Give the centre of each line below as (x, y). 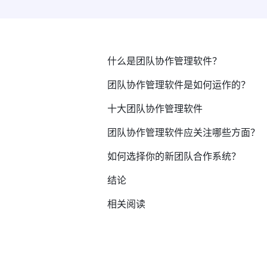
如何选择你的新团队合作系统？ (174, 156)
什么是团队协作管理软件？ (164, 60)
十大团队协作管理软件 (155, 108)
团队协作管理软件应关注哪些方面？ (184, 132)
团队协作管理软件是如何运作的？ (179, 84)
